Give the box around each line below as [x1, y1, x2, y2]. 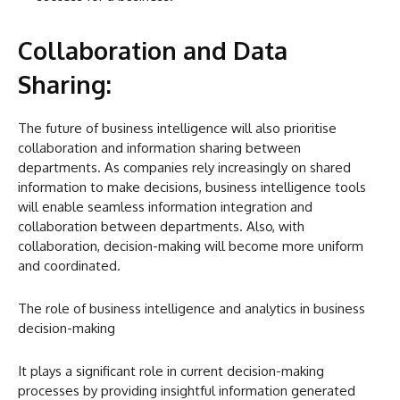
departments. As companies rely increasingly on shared [18, 159, 351, 177]
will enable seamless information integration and [18, 198, 312, 216]
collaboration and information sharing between [18, 139, 301, 157]
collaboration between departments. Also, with [18, 218, 304, 236]
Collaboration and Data [18, 35, 287, 66]
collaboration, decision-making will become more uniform [18, 237, 363, 255]
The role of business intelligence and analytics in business [18, 300, 365, 318]
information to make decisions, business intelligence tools [18, 179, 366, 196]
